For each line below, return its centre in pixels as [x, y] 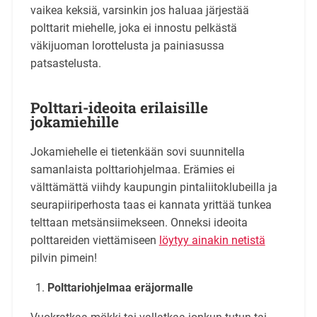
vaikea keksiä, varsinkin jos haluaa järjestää [139, 10]
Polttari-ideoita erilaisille [119, 107]
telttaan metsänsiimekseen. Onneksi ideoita [139, 222]
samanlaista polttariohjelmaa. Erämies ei [132, 169]
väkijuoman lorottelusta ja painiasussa [127, 45]
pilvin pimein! [63, 258]
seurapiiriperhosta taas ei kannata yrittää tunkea [151, 204]
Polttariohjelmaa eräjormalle [120, 287]
